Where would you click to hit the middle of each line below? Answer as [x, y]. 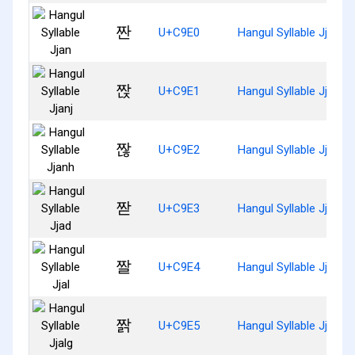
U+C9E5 [179, 325]
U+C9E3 [179, 208]
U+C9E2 [179, 149]
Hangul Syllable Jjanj [290, 91]
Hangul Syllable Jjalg [290, 325]
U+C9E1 [179, 91]
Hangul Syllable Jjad [289, 208]
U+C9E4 [179, 267]
